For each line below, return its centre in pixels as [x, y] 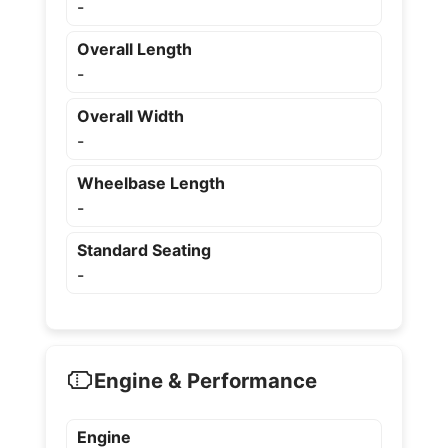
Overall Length [134, 49]
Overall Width [130, 116]
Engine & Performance [205, 380]
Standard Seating [143, 250]
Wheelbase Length [150, 183]
